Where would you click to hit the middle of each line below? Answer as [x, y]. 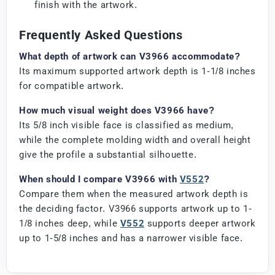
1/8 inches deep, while [70, 223]
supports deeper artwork [200, 223]
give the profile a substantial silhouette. [108, 154]
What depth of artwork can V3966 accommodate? [130, 56]
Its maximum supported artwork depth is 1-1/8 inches [137, 71]
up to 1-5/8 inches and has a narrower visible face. [131, 238]
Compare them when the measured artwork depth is [134, 194]
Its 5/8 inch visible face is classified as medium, [127, 125]
